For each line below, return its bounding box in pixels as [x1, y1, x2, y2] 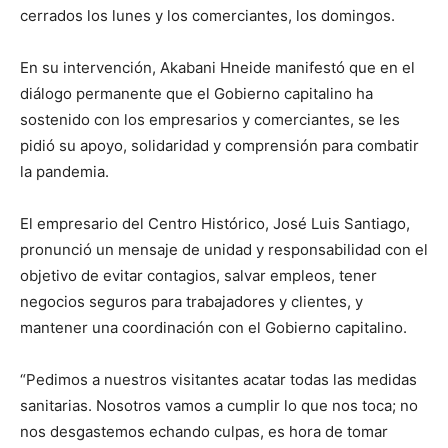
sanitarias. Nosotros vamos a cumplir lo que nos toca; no [20, 396, 418, 416]
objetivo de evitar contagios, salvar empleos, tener [20, 266, 377, 286]
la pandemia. [20, 162, 109, 182]
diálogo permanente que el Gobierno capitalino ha [20, 84, 373, 104]
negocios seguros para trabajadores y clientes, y [20, 292, 363, 312]
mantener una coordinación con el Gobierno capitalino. [20, 318, 407, 338]
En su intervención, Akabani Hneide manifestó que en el [20, 58, 415, 78]
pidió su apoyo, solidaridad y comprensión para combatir [20, 136, 419, 156]
